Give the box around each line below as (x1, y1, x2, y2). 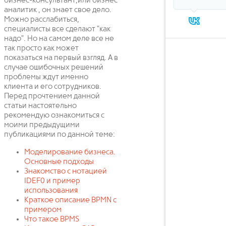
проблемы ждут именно (4, 73, 88, 81)
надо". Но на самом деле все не (4, 35, 114, 43)
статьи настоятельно (4, 102, 77, 110)
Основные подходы (24, 158, 94, 166)
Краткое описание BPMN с (24, 196, 117, 204)
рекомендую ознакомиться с (4, 111, 104, 120)
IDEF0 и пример (24, 177, 80, 185)
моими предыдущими (4, 121, 80, 129)
